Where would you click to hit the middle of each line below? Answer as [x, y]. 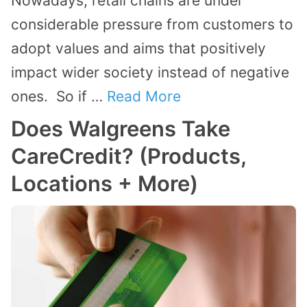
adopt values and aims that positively [138, 48]
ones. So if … [59, 96]
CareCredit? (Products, [128, 156]
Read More [144, 96]
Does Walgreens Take [121, 128]
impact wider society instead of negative [150, 72]
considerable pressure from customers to [152, 24]
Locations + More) [105, 183]
